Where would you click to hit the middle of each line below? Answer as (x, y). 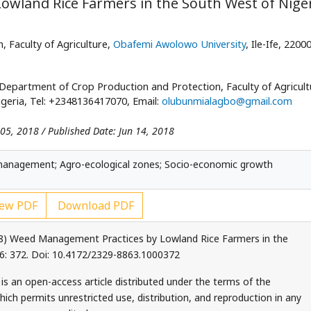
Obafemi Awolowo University (179, 44)
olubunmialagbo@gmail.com (227, 101)
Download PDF (94, 205)
